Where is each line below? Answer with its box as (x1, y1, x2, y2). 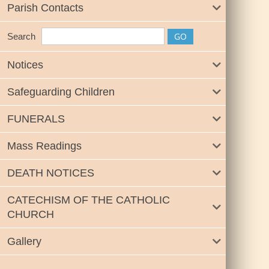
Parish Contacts (7, 2, 83, 14)
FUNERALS (7, 113, 65, 125)
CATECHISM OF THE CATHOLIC (7, 194, 170, 207)
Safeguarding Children (7, 86, 115, 98)
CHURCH (7, 208, 54, 221)
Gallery (7, 235, 41, 248)
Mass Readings (7, 140, 82, 153)
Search (7, 31, 35, 42)
